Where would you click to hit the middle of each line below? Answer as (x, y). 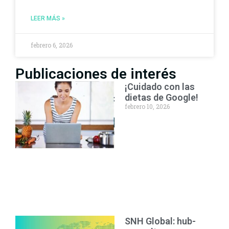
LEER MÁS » (48, 19)
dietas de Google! (162, 98)
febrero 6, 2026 (52, 45)
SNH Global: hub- (160, 221)
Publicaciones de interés (96, 74)
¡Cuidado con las (160, 87)
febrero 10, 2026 (147, 107)
